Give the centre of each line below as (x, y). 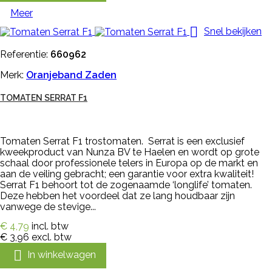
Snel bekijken (233, 32)
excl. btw (52, 237)
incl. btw (50, 226)
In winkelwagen (62, 255)
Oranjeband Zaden (71, 75)
